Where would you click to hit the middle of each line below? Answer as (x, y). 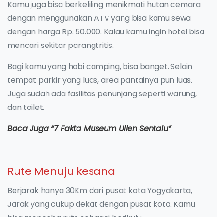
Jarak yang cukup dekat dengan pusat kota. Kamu (101, 204)
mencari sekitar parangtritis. (61, 46)
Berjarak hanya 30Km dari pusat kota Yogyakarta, (100, 191)
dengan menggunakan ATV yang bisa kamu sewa (99, 18)
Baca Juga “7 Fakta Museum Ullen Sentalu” (89, 129)
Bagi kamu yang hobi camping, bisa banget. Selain (100, 67)
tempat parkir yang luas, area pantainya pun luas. (100, 80)
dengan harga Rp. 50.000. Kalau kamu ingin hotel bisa (106, 32)
